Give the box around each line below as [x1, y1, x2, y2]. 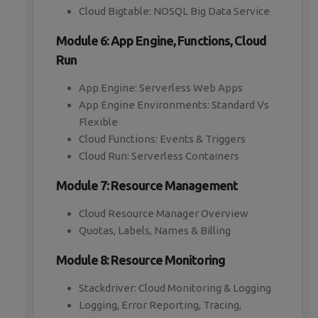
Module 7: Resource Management [56, 178, 238, 193]
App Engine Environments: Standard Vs [79, 99, 269, 111]
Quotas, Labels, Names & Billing [79, 224, 231, 237]
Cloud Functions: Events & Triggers [79, 133, 246, 146]
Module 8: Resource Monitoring [56, 253, 225, 268]
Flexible [79, 116, 118, 128]
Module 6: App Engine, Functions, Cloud [56, 33, 266, 48]
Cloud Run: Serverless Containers [79, 150, 239, 163]
